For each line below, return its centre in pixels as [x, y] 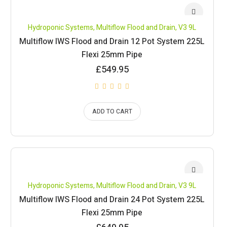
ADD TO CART [112, 111]
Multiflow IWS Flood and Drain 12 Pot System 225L [112, 42]
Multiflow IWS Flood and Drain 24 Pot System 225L [112, 200]
